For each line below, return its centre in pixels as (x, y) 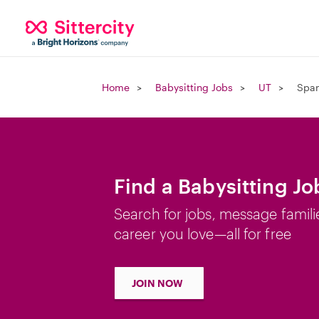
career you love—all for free (203, 234)
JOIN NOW (157, 283)
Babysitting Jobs (194, 87)
